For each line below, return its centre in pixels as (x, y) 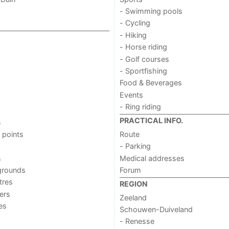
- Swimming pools (151, 11)
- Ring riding (140, 107)
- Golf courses (144, 59)
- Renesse (137, 221)
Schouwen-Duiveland (156, 210)
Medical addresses (152, 158)
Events (131, 95)
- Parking (135, 146)
